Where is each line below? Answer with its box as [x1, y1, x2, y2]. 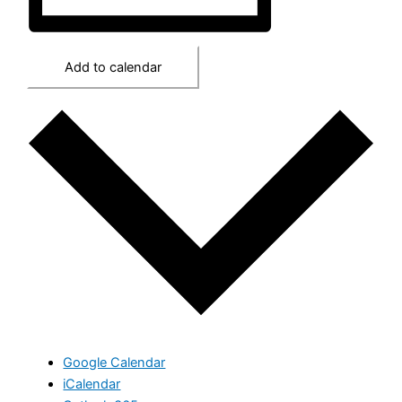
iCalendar [63, 375, 121, 392]
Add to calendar [65, 59, 162, 76]
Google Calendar [63, 354, 166, 371]
